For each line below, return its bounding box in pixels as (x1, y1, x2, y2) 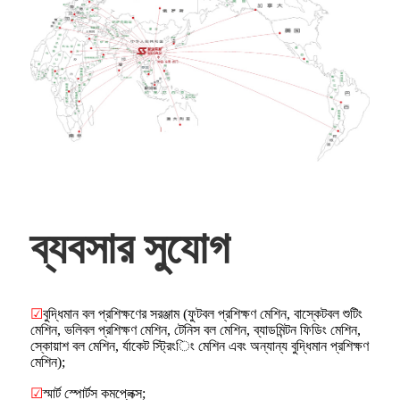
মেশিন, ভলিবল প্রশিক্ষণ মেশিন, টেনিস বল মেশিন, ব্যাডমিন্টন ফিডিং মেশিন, (30, 322, 361, 338)
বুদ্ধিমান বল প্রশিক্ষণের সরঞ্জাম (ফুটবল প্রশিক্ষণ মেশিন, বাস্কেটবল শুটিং (43, 306, 362, 322)
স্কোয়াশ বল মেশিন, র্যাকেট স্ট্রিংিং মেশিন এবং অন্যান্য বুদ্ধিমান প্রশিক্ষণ (30, 338, 369, 354)
